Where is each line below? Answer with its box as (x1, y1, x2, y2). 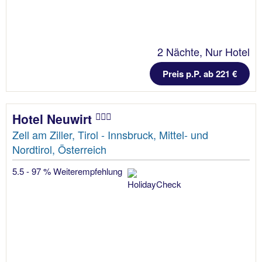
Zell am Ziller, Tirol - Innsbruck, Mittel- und (12, 127, 208, 143)
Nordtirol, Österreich (12, 142, 106, 157)
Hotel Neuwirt (12, 110, 95, 128)
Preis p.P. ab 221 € (163, 67, 237, 81)
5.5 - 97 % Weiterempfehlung (12, 165, 125, 178)
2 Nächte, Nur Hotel (157, 44, 250, 60)
